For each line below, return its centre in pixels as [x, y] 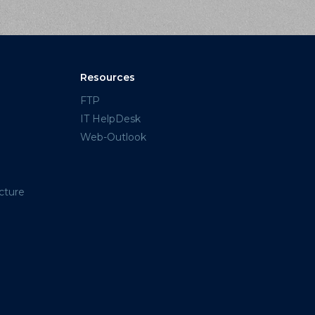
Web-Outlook [113, 137]
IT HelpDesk [110, 118]
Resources [107, 77]
